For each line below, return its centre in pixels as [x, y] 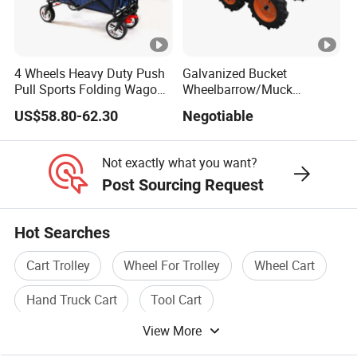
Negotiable [218, 116]
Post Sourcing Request [182, 184]
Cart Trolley [58, 265]
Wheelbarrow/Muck [237, 89]
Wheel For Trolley [172, 265]
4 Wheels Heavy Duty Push [90, 73]
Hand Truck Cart [71, 300]
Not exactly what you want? [179, 163]
